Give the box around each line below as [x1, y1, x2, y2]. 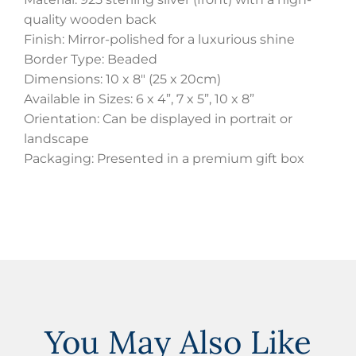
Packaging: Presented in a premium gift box [24, 151, 304, 167]
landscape [24, 131, 89, 147]
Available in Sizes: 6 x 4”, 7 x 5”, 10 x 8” [24, 91, 254, 107]
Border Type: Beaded [24, 52, 157, 68]
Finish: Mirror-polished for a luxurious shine [24, 32, 295, 48]
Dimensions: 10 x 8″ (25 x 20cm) [24, 72, 221, 87]
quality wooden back [24, 12, 157, 28]
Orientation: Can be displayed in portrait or [24, 111, 292, 127]
